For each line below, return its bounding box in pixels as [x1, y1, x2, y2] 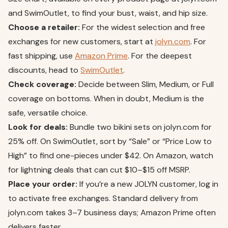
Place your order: [8, 179, 77, 190]
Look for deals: [8, 122, 68, 133]
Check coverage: [8, 79, 76, 90]
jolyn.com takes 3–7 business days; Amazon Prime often [8, 207, 216, 218]
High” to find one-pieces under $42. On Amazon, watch [8, 150, 213, 161]
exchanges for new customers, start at [8, 36, 155, 47]
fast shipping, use [8, 50, 75, 62]
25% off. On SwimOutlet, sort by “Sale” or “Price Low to [8, 136, 212, 147]
